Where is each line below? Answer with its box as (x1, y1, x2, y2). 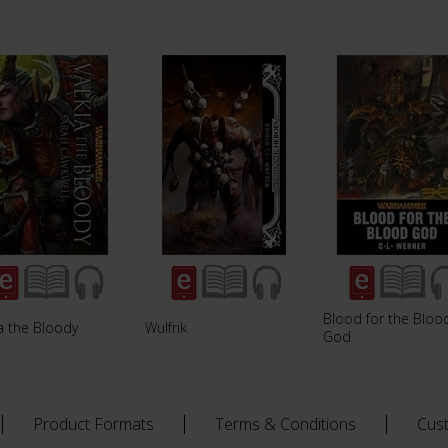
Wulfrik (145, 317, 187, 337)
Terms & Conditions (215, 413, 356, 435)
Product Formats (33, 413, 154, 435)
